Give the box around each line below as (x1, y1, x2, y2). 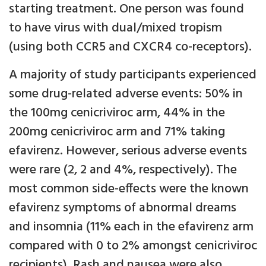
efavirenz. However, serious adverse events (9, 141, 247, 162)
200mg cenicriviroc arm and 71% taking (9, 122, 225, 143)
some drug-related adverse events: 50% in (9, 84, 243, 105)
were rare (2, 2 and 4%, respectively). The (9, 160, 237, 181)
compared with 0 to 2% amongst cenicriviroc (9, 236, 257, 257)
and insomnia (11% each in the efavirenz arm (9, 217, 254, 238)
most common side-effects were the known (9, 179, 249, 200)
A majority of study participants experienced (9, 65, 256, 86)
